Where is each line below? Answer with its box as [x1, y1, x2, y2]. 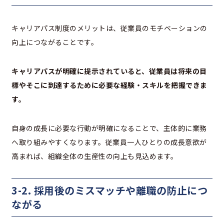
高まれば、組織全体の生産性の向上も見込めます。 [11, 151, 178, 161]
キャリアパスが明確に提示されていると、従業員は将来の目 [11, 66, 207, 76]
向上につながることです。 [11, 37, 98, 47]
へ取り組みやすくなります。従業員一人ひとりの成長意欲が [11, 137, 207, 147]
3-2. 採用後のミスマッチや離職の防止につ [11, 183, 207, 198]
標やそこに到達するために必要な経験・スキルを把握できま [11, 80, 207, 90]
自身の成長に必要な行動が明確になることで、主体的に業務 [11, 123, 207, 133]
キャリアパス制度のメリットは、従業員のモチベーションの [11, 23, 207, 33]
